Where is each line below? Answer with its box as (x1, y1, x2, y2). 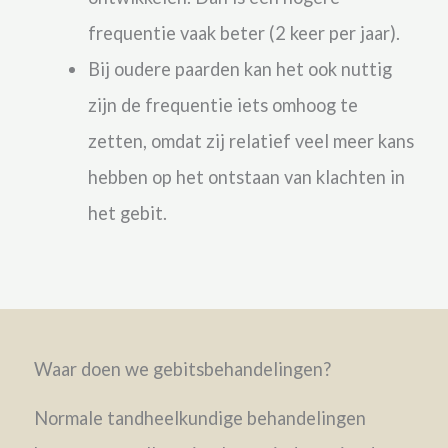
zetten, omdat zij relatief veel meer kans (88, 130, 415, 153)
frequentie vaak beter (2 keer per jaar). (88, 22, 401, 45)
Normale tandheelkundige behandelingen (33, 406, 366, 429)
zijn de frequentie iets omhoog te (88, 94, 359, 117)
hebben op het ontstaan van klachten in (88, 166, 406, 189)
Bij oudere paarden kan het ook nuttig (88, 58, 393, 81)
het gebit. (88, 202, 172, 225)
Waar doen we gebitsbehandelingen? (33, 357, 331, 380)
